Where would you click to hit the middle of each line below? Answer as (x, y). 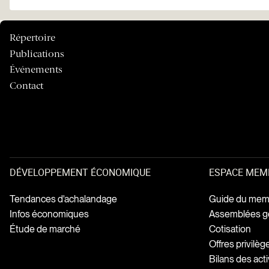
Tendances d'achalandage (63, 199)
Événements (36, 70)
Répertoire (32, 38)
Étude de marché (45, 229)
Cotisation (230, 229)
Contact (26, 86)
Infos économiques (49, 214)
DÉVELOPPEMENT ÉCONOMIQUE (80, 173)
